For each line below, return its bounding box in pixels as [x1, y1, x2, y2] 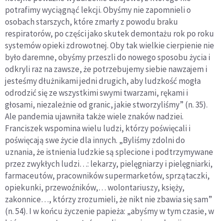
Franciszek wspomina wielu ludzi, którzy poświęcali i [5, 123, 190, 134]
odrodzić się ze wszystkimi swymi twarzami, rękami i [5, 87, 188, 99]
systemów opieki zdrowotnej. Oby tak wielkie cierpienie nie [5, 40, 214, 51]
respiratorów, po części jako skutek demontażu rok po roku [5, 28, 214, 39]
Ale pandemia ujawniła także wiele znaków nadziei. [5, 111, 184, 122]
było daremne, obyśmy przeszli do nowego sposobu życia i [5, 52, 210, 63]
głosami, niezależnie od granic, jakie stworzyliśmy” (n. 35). [5, 99, 208, 110]
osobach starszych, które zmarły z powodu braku [5, 16, 178, 28]
